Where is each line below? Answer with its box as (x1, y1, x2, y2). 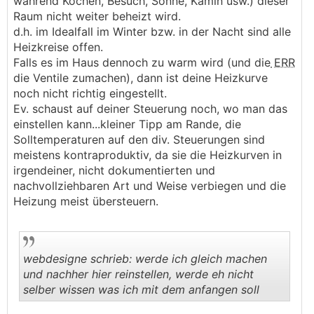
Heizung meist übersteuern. (13, 193, 158, 208)
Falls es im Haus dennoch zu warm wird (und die (13, 55, 271, 69)
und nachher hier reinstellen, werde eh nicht (23, 266, 254, 281)
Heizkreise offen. (13, 39, 103, 54)
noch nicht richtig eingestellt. (13, 86, 167, 100)
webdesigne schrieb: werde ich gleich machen (23, 251, 267, 266)
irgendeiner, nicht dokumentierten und (13, 163, 215, 177)
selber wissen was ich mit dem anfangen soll (23, 282, 259, 296)
